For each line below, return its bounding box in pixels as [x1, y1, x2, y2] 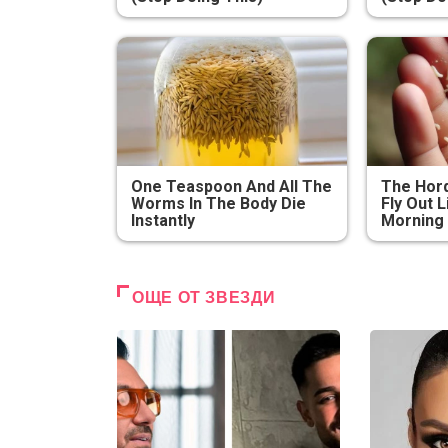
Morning [381, 211, 444, 231]
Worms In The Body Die [131, 194, 307, 214]
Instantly [131, 211, 196, 231]
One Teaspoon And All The [131, 177, 333, 197]
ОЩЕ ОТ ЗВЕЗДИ [132, 289, 276, 307]
